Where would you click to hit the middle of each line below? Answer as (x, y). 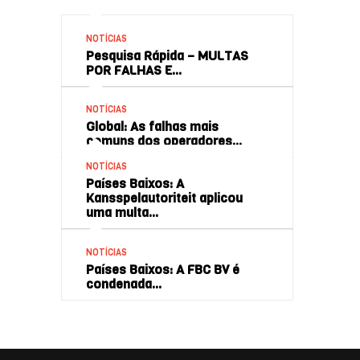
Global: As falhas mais (152, 127)
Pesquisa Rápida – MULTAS (167, 55)
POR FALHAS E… (134, 70)
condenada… (124, 284)
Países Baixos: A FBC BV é (162, 270)
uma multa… (122, 213)
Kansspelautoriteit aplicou (164, 198)
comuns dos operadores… (164, 141)
